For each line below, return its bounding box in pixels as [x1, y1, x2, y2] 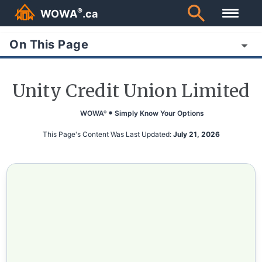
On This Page [9, 37, 88, 51]
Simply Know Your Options [115, 108, 205, 118]
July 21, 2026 [173, 130, 220, 139]
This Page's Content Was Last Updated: [42, 130, 173, 139]
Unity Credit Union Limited [12, 80, 250, 102]
